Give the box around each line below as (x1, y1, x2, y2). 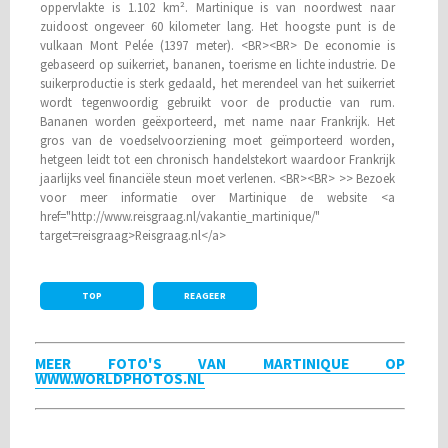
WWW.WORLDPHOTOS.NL (35, 369, 205, 388)
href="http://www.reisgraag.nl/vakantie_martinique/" (40, 208, 320, 224)
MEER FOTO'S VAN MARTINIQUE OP (35, 354, 406, 373)
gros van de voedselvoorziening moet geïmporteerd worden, (40, 132, 396, 148)
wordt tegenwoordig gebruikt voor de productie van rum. (40, 94, 396, 110)
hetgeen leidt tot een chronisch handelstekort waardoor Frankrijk (40, 151, 396, 167)
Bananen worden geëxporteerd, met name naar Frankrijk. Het (40, 113, 396, 129)
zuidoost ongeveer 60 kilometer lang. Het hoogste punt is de (40, 18, 396, 34)
